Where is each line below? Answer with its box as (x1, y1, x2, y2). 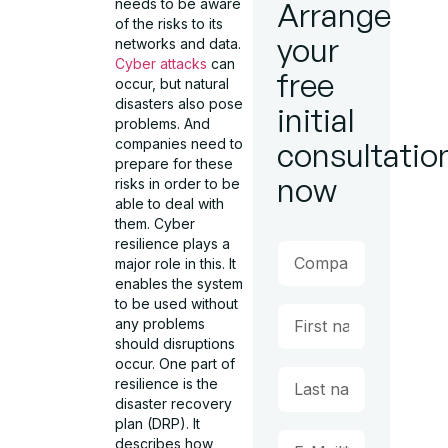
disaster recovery (115, 395, 233, 412)
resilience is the (115, 375, 219, 392)
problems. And (115, 115, 211, 132)
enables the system (115, 275, 244, 292)
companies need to (115, 135, 244, 152)
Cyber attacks (115, 55, 208, 72)
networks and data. (115, 35, 242, 52)
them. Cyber (115, 215, 196, 232)
